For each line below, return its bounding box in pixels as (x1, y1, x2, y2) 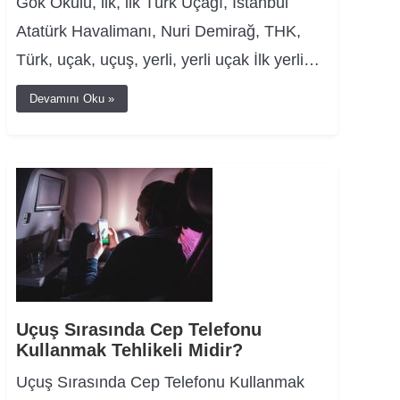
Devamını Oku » (29, 92, 114, 105)
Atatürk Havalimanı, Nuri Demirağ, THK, (16, 22, 301, 40)
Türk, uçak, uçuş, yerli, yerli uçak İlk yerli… (16, 51, 320, 69)
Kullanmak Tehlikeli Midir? (16, 340, 243, 360)
